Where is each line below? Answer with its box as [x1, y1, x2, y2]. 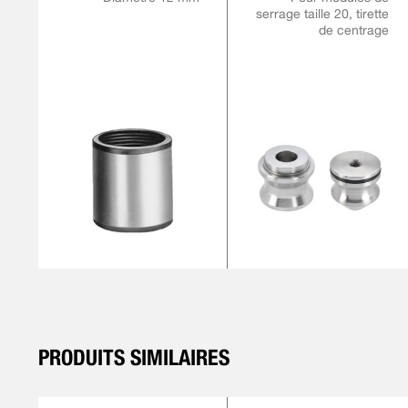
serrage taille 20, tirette [255, 6, 389, 21]
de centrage [318, 23, 389, 37]
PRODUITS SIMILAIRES [37, 344, 229, 371]
